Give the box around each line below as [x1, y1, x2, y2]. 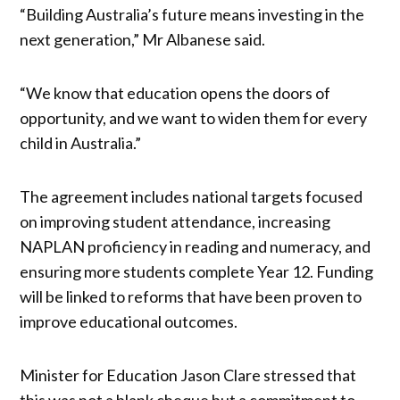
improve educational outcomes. [20, 311, 238, 331]
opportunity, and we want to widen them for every [20, 107, 368, 128]
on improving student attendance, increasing [20, 211, 331, 231]
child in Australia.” [20, 132, 142, 153]
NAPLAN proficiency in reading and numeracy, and [20, 236, 371, 256]
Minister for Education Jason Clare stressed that [20, 364, 357, 385]
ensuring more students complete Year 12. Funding [20, 261, 374, 281]
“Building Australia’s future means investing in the [20, 4, 365, 24]
